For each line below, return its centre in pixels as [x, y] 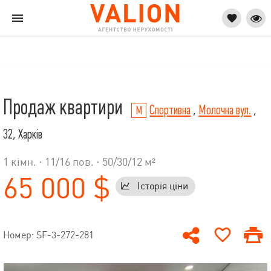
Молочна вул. [225, 110]
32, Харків [23, 134]
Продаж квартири [65, 107]
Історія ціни [163, 186]
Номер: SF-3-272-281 [48, 235]
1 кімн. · [24, 162]
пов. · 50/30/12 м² [113, 162]
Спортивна [170, 110]
